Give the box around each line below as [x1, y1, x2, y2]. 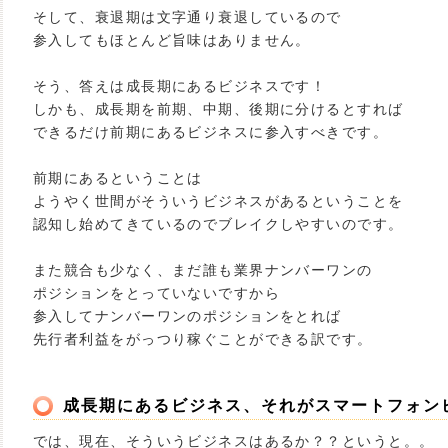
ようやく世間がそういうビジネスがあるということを [33, 193, 404, 209]
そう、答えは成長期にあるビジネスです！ [33, 78, 327, 94]
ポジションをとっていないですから [33, 285, 281, 301]
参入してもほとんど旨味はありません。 [33, 32, 311, 48]
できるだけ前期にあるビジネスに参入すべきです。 [33, 124, 389, 140]
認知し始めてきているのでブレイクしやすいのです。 [33, 216, 404, 232]
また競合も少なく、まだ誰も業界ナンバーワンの [33, 262, 373, 278]
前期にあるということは [33, 170, 203, 186]
